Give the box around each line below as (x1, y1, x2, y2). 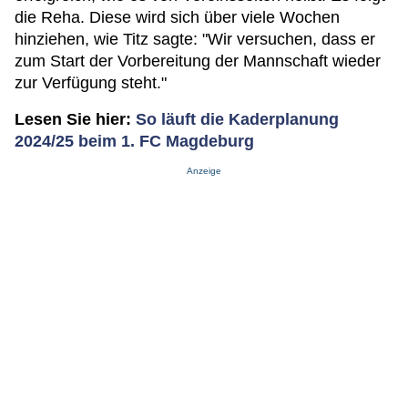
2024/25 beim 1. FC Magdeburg (15, 132, 254, 150)
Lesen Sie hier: (15, 110, 136, 128)
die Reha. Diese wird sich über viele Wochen (15, 8, 340, 26)
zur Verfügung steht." (15, 74, 167, 92)
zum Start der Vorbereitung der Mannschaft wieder (15, 52, 381, 70)
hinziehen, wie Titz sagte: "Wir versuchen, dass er (15, 30, 375, 48)
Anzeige (187, 166, 221, 176)
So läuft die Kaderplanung (136, 110, 339, 128)
